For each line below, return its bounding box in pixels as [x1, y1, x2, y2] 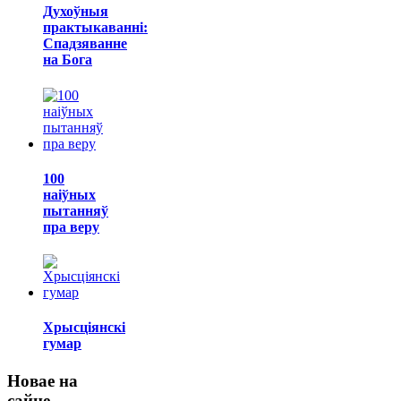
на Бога [43, 52, 92, 68]
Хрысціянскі [43, 320, 125, 336]
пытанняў [43, 202, 108, 218]
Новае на [7, 371, 78, 390]
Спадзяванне [43, 36, 127, 52]
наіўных [43, 186, 96, 202]
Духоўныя [43, 4, 108, 20]
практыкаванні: [43, 20, 148, 36]
